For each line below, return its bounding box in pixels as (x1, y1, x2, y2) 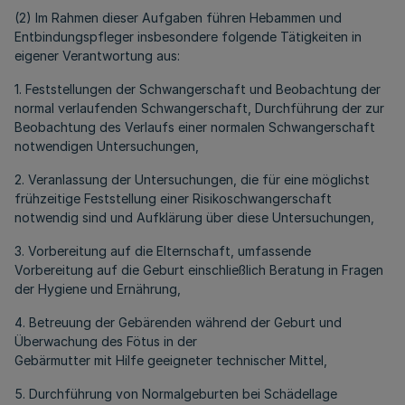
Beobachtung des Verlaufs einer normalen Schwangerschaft (14, 119, 375, 135)
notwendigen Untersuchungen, (14, 138, 199, 154)
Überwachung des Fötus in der (14, 334, 197, 349)
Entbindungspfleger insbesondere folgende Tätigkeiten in (14, 29, 362, 44)
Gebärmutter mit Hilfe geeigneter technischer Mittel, (14, 353, 327, 368)
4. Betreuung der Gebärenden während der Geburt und (14, 315, 342, 330)
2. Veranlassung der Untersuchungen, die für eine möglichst (14, 172, 370, 187)
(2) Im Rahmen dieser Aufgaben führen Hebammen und (14, 10, 342, 25)
